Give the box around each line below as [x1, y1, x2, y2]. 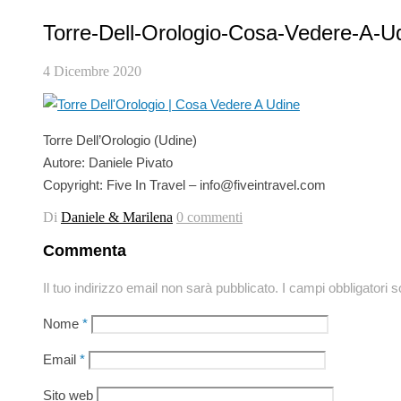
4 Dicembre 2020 [43, 63, 141, 79]
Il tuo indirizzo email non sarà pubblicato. [43, 279, 278, 295]
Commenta [43, 241, 126, 260]
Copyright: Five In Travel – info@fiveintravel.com [43, 176, 326, 192]
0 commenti [176, 209, 243, 225]
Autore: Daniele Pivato [43, 154, 173, 170]
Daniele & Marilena [61, 209, 173, 225]
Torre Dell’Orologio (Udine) [43, 132, 197, 148]
